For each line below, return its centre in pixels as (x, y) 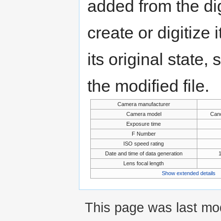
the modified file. (148, 86)
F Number (144, 134)
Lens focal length (144, 164)
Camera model (144, 114)
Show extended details (189, 173)
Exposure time (144, 124)
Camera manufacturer (144, 104)
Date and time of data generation (144, 154)
